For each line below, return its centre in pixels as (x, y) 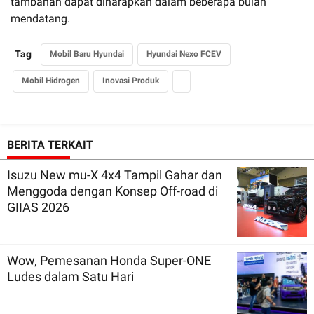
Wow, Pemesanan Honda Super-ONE (109, 260)
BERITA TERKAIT (50, 144)
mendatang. (40, 18)
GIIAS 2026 (38, 207)
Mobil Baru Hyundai (87, 54)
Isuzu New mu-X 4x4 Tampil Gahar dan (115, 175)
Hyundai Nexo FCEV (184, 54)
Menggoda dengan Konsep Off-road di (112, 191)
